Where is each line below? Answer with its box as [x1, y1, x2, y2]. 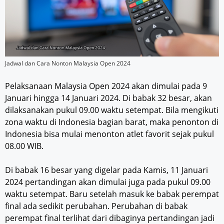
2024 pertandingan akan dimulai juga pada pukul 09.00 [5, 176, 210, 187]
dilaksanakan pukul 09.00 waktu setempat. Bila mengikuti [5, 104, 218, 115]
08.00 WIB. [5, 140, 43, 151]
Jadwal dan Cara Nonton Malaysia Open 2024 [5, 58, 130, 67]
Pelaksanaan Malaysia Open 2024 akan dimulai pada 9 [5, 80, 207, 91]
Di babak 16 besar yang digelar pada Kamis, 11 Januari [5, 164, 208, 175]
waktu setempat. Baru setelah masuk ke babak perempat [5, 188, 219, 199]
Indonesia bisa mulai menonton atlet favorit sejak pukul [5, 128, 214, 139]
